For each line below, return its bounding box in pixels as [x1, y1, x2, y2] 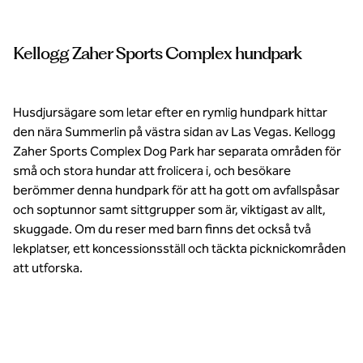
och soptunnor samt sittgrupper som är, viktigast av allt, [13, 202, 326, 217]
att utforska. [13, 260, 83, 275]
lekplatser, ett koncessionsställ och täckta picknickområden [13, 241, 346, 256]
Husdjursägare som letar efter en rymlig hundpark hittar [13, 105, 327, 120]
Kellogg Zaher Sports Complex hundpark [13, 43, 301, 63]
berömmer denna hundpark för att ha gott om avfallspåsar [13, 182, 340, 198]
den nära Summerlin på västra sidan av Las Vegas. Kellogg [13, 124, 335, 139]
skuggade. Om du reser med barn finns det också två [13, 221, 311, 237]
